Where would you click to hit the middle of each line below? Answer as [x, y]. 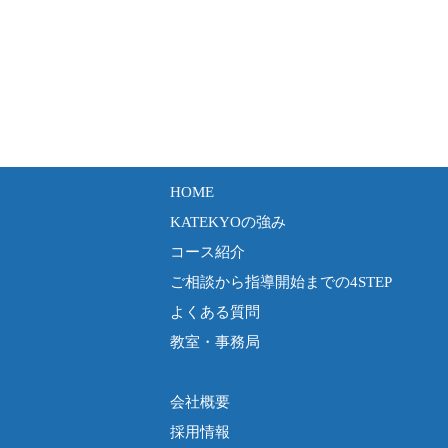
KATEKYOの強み [227, 222]
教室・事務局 [214, 342]
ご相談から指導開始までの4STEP [280, 282]
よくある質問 [214, 312]
